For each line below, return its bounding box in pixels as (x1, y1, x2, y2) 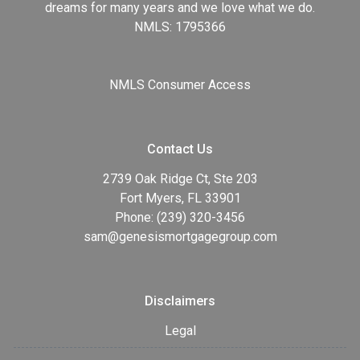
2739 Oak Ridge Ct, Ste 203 (102, 170, 258, 186)
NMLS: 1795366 (134, 18, 226, 35)
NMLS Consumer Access (109, 76, 251, 92)
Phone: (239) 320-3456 (115, 209, 245, 225)
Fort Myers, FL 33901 (119, 190, 241, 206)
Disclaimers (145, 292, 215, 309)
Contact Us (147, 141, 213, 157)
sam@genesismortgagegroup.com (83, 228, 277, 244)
